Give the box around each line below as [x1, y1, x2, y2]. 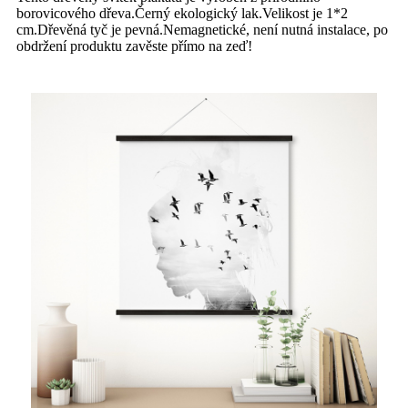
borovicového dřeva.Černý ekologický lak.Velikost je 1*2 [16, 5, 348, 21]
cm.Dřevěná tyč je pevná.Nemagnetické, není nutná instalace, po [16, 21, 388, 37]
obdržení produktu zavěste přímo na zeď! [16, 37, 252, 54]
